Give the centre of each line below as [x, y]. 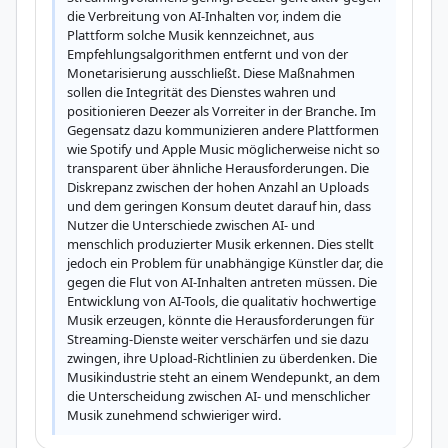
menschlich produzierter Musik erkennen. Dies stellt [220, 244]
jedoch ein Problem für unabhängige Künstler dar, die [225, 263]
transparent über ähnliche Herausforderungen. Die [218, 168]
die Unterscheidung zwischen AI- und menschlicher [218, 396]
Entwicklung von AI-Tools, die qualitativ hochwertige [221, 301]
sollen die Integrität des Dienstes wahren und [201, 92]
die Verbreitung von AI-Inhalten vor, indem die [204, 16]
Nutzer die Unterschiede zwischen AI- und [191, 225]
